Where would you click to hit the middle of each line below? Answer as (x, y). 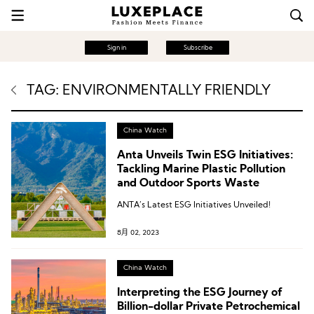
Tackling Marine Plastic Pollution (201, 170)
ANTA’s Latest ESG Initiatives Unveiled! (193, 205)
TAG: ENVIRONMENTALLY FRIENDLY (149, 91)
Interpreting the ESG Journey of (199, 293)
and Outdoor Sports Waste (188, 184)
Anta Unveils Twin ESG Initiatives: (205, 156)
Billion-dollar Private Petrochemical (208, 307)
